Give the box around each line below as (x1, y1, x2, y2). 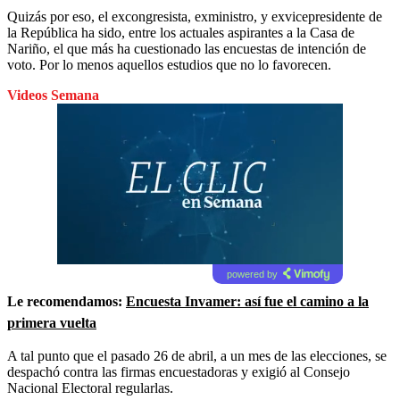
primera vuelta (7, 314, 96, 330)
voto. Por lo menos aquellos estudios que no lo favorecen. (7, 56, 331, 72)
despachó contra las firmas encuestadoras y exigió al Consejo (7, 363, 350, 379)
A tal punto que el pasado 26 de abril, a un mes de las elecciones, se (7, 347, 387, 363)
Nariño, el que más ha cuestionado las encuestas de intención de (7, 40, 366, 56)
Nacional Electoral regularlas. (7, 379, 173, 396)
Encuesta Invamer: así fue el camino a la (126, 293, 369, 309)
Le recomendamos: (7, 293, 126, 309)
